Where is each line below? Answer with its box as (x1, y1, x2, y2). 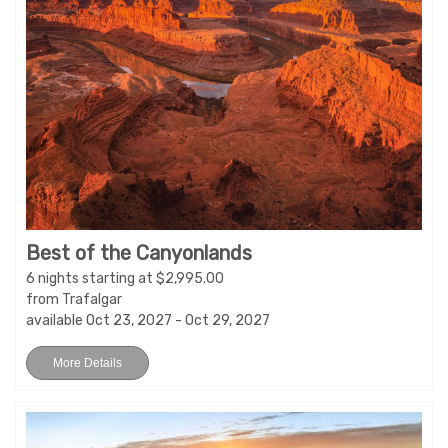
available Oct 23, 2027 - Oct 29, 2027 (26, 312, 270, 330)
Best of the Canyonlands (26, 241, 252, 266)
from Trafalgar (26, 291, 122, 309)
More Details (53, 356, 122, 371)
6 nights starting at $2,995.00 (26, 270, 224, 288)
